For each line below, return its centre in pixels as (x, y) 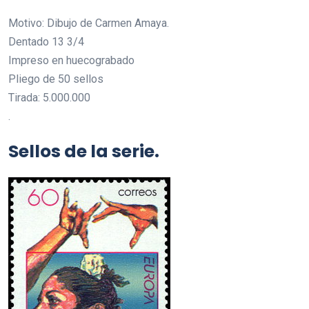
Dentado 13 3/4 (46, 42)
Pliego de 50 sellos (56, 79)
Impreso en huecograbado (71, 60)
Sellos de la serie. (84, 151)
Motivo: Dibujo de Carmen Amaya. (89, 23)
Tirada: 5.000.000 (49, 98)
